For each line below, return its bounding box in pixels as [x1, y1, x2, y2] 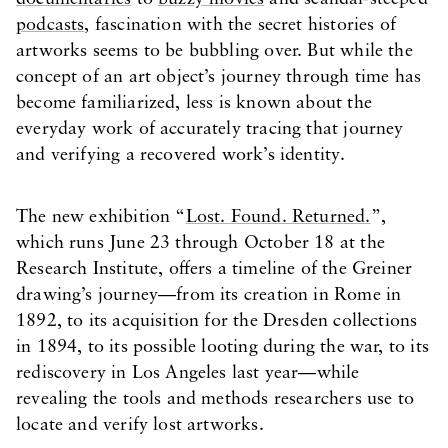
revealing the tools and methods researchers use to [16, 390, 414, 409]
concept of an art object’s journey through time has [16, 68, 422, 87]
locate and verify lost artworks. [16, 416, 264, 435]
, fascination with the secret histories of [84, 16, 397, 35]
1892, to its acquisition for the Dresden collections [16, 312, 418, 331]
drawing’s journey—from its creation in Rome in [16, 286, 402, 305]
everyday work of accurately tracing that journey [16, 120, 404, 139]
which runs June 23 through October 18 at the [16, 234, 385, 253]
